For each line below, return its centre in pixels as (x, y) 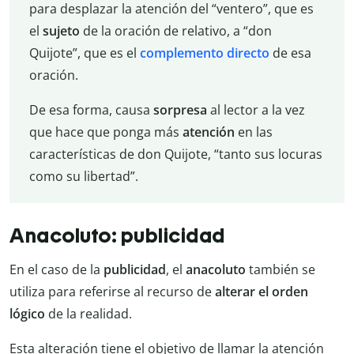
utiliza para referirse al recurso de (112, 291)
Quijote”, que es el (84, 53)
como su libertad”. (83, 176)
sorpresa (180, 109)
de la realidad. (88, 313)
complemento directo (206, 53)
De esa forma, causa (91, 109)
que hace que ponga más (105, 132)
